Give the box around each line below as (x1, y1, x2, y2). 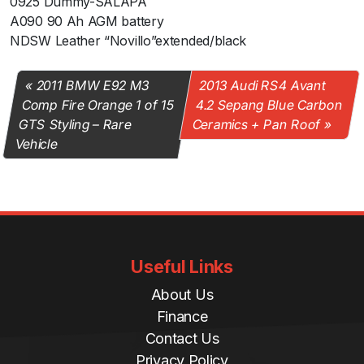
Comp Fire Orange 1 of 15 (20, 97, 175, 114)
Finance (156, 308, 208, 326)
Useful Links (131, 256, 233, 278)
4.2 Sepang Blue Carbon (194, 97, 344, 114)
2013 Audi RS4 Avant (197, 77, 327, 94)
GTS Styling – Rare (17, 116, 133, 133)
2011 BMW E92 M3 (34, 77, 151, 94)
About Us (150, 286, 214, 304)
